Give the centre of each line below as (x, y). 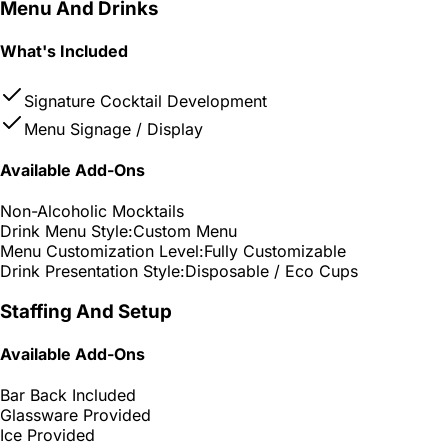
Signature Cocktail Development (145, 100)
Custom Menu (185, 231)
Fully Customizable (275, 251)
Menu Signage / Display (113, 128)
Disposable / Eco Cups (271, 271)
